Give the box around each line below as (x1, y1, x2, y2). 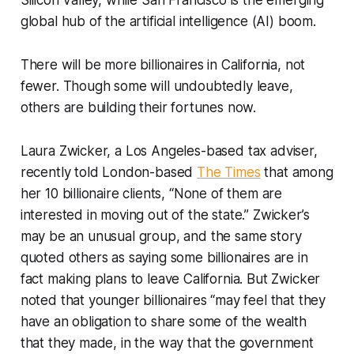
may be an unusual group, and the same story (20, 228, 302, 244)
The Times (197, 164, 261, 180)
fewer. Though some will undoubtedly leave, (20, 77, 293, 94)
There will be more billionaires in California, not (20, 56, 306, 73)
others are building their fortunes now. (20, 99, 257, 115)
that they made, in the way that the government (20, 334, 314, 351)
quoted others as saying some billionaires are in (20, 249, 308, 265)
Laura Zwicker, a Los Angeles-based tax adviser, (20, 142, 318, 159)
